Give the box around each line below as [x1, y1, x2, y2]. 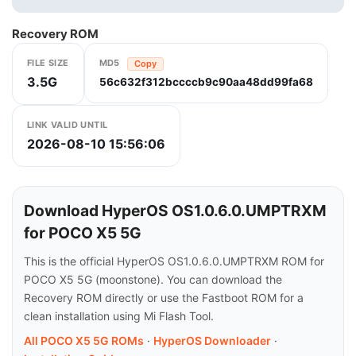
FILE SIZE [27, 57, 69, 68]
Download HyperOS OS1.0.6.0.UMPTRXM [24, 201, 327, 220]
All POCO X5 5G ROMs [24, 334, 144, 347]
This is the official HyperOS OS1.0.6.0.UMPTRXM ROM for [24, 254, 324, 268]
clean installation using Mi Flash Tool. [24, 309, 214, 323]
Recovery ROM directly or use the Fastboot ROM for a [24, 291, 304, 304]
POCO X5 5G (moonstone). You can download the [24, 273, 282, 286]
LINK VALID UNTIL [27, 119, 108, 130]
